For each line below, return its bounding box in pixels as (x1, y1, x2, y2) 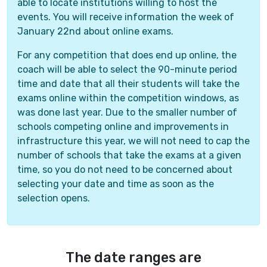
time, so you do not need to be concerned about (17, 164, 232, 176)
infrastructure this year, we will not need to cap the (17, 135, 250, 147)
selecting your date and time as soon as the (17, 178, 214, 190)
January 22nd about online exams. (17, 26, 173, 38)
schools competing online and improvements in (17, 121, 229, 133)
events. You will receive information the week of (17, 11, 234, 23)
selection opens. (17, 193, 90, 204)
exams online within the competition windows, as (17, 92, 239, 104)
